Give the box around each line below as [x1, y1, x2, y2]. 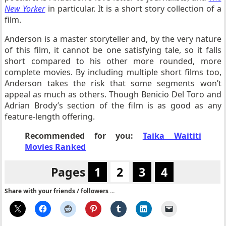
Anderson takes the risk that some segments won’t [5, 78, 221, 89]
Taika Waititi [142, 130, 201, 141]
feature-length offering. [5, 111, 95, 122]
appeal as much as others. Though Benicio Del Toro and [5, 89, 221, 100]
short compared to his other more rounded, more [5, 55, 221, 67]
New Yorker [5, 3, 45, 14]
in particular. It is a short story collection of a [45, 3, 221, 14]
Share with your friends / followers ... [5, 187, 115, 195]
